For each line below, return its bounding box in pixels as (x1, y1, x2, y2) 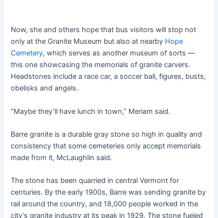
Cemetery (11, 49, 43, 58)
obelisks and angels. (11, 84, 79, 93)
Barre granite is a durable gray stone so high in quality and (11, 129, 202, 139)
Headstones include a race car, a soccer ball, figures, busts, (11, 72, 206, 81)
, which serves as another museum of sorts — (43, 49, 196, 58)
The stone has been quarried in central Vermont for (11, 176, 180, 185)
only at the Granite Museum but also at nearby (11, 37, 165, 46)
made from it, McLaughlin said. (11, 153, 112, 162)
